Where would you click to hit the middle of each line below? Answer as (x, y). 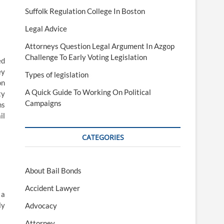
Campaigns (43, 103)
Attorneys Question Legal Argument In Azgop (100, 46)
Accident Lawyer (52, 188)
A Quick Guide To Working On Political (88, 92)
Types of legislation (57, 75)
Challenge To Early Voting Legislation (86, 57)
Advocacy (41, 206)
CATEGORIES (103, 137)
